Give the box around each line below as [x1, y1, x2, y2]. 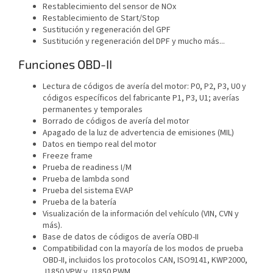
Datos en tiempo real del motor [43, 138, 157, 151]
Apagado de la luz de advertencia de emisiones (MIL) [43, 127, 234, 140]
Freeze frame [43, 150, 93, 163]
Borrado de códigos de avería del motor [43, 115, 190, 128]
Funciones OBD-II [18, 57, 112, 72]
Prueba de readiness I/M [43, 161, 132, 174]
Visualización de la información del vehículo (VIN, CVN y [43, 208, 239, 221]
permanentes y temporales [43, 104, 143, 116]
